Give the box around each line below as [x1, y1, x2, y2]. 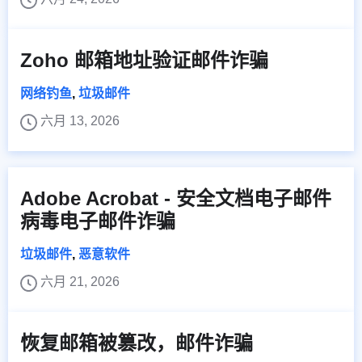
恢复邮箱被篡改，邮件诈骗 [20, 332, 253, 354]
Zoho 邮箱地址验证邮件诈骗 [20, 49, 268, 71]
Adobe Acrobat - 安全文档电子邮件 [20, 187, 331, 209]
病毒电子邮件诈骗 [20, 210, 175, 232]
